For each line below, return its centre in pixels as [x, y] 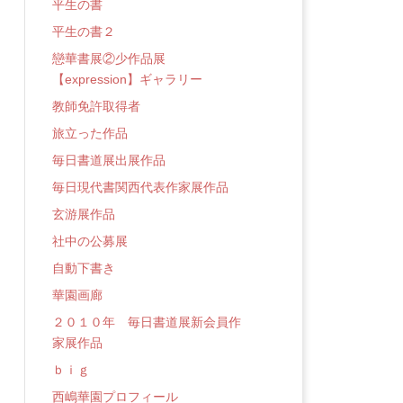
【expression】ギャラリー [127, 79]
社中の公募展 [90, 241]
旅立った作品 [90, 133]
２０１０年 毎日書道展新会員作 [147, 322]
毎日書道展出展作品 [109, 160]
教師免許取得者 [96, 106]
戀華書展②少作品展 [109, 58]
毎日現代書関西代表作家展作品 [140, 187]
